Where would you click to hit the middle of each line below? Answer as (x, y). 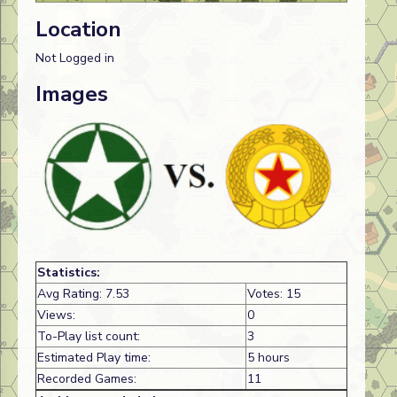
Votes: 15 (274, 294)
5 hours (269, 358)
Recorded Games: (87, 379)
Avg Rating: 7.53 (83, 294)
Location (78, 30)
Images (72, 94)
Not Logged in (75, 58)
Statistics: (69, 273)
